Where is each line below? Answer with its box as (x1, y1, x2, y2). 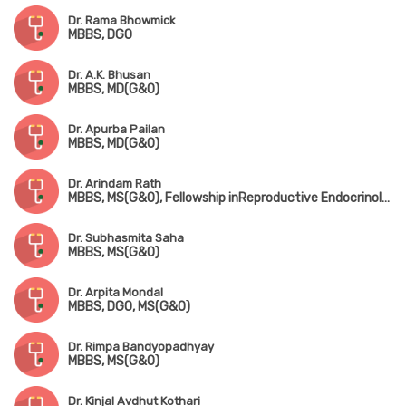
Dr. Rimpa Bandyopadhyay (68, 340, 214, 354)
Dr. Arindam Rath (68, 177, 161, 191)
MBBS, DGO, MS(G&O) (68, 299, 190, 315)
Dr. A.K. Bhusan (68, 68, 150, 82)
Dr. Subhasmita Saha (68, 231, 184, 246)
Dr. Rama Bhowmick (68, 14, 176, 28)
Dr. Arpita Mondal (68, 285, 163, 300)
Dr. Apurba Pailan (68, 122, 165, 137)
